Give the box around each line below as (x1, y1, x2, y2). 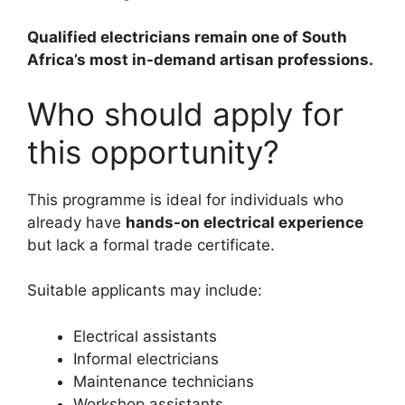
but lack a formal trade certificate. (27, 235, 275, 254)
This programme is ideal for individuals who (27, 190, 344, 209)
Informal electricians (73, 349, 219, 368)
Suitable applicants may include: (27, 281, 262, 300)
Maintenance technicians (73, 372, 254, 391)
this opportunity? (27, 132, 279, 171)
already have (27, 212, 126, 231)
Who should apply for (27, 94, 344, 133)
